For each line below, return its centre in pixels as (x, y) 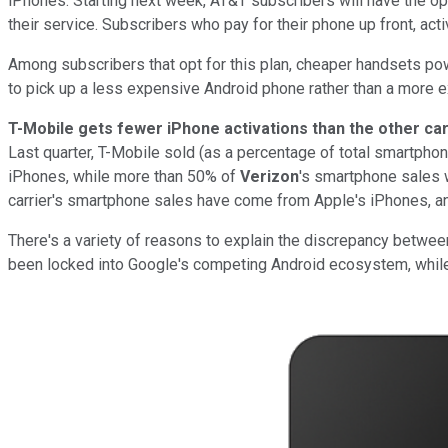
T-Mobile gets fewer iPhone (116, 128)
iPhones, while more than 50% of (124, 176)
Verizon (269, 176)
